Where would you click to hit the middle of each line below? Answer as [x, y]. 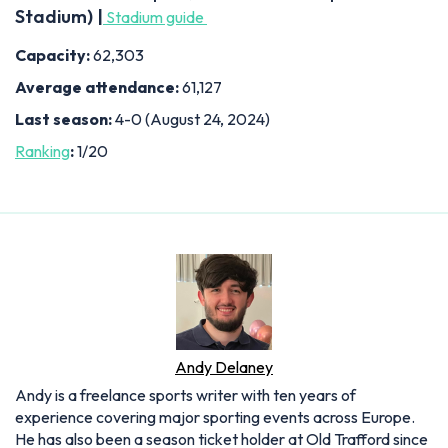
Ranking [42, 150]
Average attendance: [98, 86]
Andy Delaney [224, 366]
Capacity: [54, 54]
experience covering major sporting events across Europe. [215, 416]
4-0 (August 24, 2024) [192, 118]
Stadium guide [155, 16]
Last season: [65, 118]
